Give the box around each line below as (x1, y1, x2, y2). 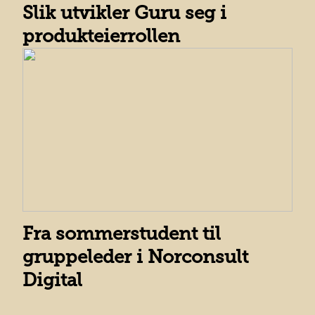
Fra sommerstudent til (22, 223, 221, 245)
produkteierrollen (22, 25, 180, 47)
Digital (22, 269, 82, 291)
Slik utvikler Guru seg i (22, 2, 226, 24)
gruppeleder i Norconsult (22, 246, 248, 268)
